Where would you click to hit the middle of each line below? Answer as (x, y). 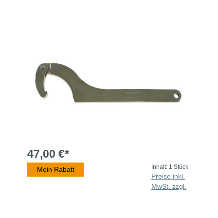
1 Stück (179, 167)
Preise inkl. (168, 176)
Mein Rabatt (56, 170)
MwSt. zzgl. (169, 187)
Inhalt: (160, 167)
